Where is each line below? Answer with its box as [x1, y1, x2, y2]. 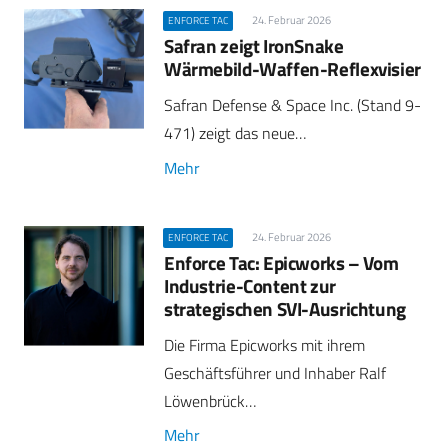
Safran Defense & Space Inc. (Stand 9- [164, 93, 421, 118]
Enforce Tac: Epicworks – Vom [164, 247, 399, 277]
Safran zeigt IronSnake [164, 31, 344, 61]
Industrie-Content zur [164, 270, 336, 300]
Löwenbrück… [164, 388, 256, 413]
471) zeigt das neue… [164, 121, 306, 146]
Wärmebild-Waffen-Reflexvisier [164, 54, 421, 84]
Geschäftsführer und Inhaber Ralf [164, 360, 386, 385]
